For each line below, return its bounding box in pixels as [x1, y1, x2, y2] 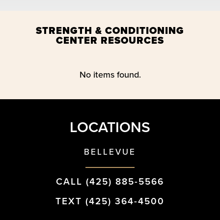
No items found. [79, 68, 141, 81]
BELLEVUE [84, 145, 136, 158]
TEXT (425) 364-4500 [55, 193, 165, 208]
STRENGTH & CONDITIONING [35, 23, 184, 38]
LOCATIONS [70, 116, 150, 138]
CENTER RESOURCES [55, 32, 164, 48]
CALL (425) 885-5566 [56, 174, 164, 189]
